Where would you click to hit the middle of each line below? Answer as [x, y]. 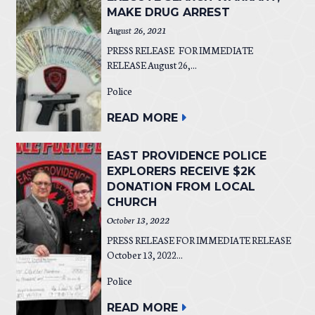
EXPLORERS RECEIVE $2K [181, 172]
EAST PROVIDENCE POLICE [186, 156]
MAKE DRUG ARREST [168, 13]
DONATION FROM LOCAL [181, 187]
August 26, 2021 [136, 30]
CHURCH [131, 202]
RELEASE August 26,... [152, 65]
